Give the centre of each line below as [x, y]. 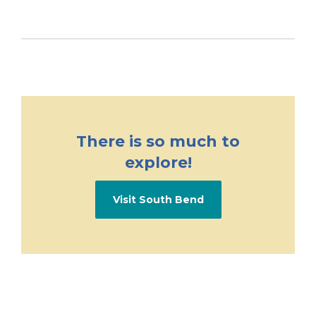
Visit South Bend [158, 200]
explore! [158, 163]
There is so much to [158, 142]
